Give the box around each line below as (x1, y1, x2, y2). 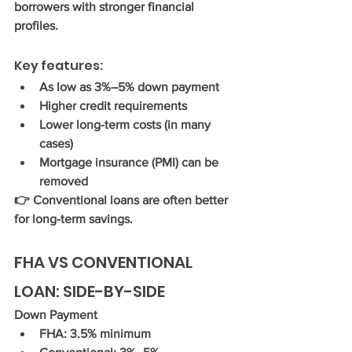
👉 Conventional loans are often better (14, 193, 231, 207)
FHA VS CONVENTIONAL (14, 251, 196, 273)
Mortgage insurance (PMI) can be (39, 156, 222, 169)
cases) (39, 137, 73, 150)
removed (39, 174, 88, 188)
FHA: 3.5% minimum (39, 327, 151, 340)
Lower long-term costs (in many (39, 118, 214, 131)
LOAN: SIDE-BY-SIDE (14, 280, 165, 302)
